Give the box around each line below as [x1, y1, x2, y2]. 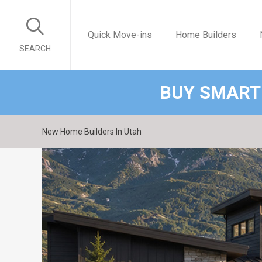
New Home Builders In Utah [42, 127, 142, 136]
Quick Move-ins [88, 29, 152, 40]
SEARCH [19, 44, 51, 53]
